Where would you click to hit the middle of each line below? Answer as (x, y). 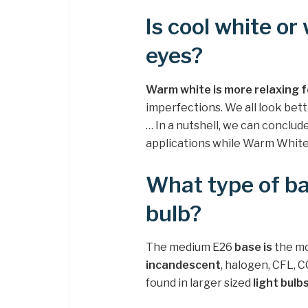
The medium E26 (190, 247)
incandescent (183, 265)
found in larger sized (199, 283)
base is (253, 247)
